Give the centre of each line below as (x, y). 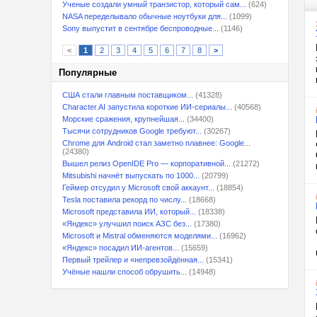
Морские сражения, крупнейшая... (123, 119)
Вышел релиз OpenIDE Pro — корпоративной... (146, 163)
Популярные (88, 73)
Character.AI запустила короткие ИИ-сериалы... (147, 107)
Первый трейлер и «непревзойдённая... (133, 260)
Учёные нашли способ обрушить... (125, 272)
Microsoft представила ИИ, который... (129, 212)
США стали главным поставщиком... (128, 95)
